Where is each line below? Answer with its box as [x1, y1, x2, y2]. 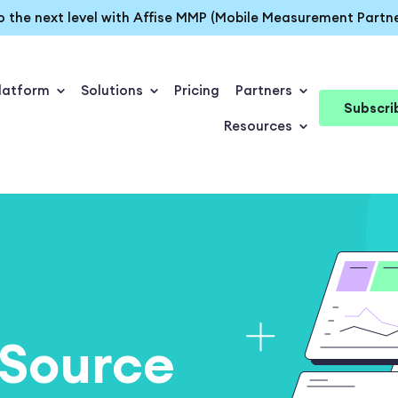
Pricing [173, 81, 219, 99]
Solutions [80, 81, 143, 99]
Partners [235, 81, 292, 99]
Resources [223, 116, 292, 134]
